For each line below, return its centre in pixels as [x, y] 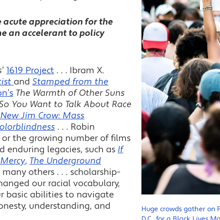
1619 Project [30, 70]
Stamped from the [70, 82]
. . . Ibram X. [79, 70]
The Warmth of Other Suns [70, 93]
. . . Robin [75, 127]
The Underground [65, 161]
